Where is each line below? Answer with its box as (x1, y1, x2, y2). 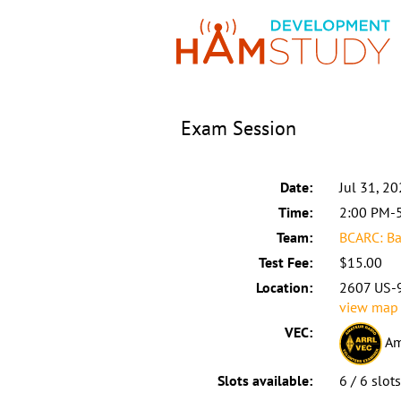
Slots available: (217, 371, 312, 389)
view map (338, 297, 398, 316)
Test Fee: (258, 252, 312, 271)
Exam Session (181, 115, 296, 141)
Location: (255, 277, 312, 296)
